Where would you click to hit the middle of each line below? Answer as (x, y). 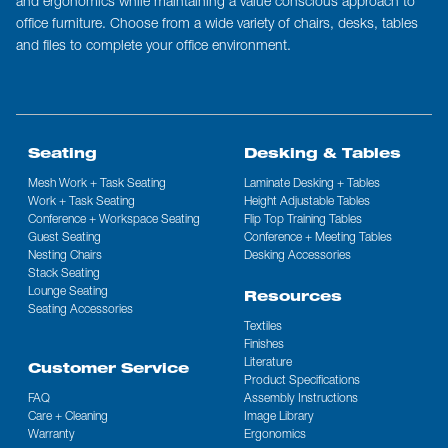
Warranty (51, 435)
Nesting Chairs (65, 256)
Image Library (278, 417)
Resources (292, 298)
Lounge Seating (68, 292)
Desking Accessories (297, 256)
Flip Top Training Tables (302, 220)
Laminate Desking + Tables (311, 184)
